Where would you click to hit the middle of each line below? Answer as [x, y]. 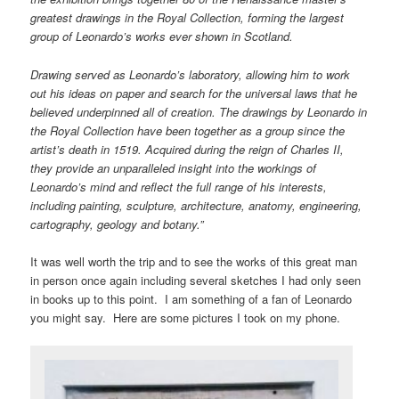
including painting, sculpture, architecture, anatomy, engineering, [196, 205]
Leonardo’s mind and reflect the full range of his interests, [179, 186]
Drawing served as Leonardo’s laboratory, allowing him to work [191, 74]
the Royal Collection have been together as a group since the [188, 130]
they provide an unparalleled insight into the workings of [174, 167]
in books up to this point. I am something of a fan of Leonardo [191, 298]
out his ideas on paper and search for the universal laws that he [194, 93]
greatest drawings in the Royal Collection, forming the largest [187, 18]
